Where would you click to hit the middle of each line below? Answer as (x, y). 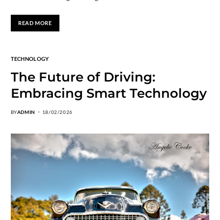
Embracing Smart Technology (109, 93)
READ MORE (35, 23)
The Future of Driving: (83, 77)
